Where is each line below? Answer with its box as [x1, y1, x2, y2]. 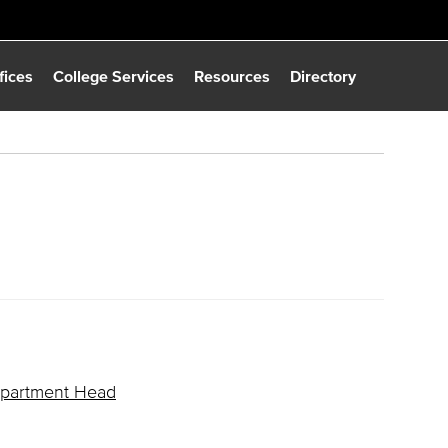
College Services [53, 67, 174, 85]
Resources [194, 67, 270, 85]
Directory [290, 67, 356, 85]
